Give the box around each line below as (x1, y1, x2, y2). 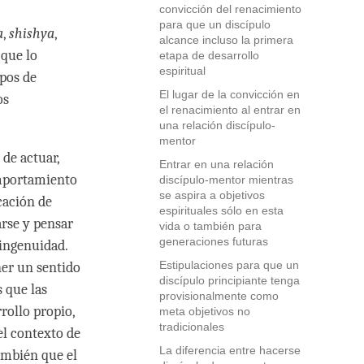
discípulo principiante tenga (159, 274, 300, 288)
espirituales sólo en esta (159, 204, 284, 218)
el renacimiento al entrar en (159, 103, 301, 117)
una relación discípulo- (159, 119, 275, 132)
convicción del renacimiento (159, 2, 301, 16)
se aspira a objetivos (159, 188, 265, 202)
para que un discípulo (159, 18, 271, 32)
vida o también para (159, 219, 262, 233)
